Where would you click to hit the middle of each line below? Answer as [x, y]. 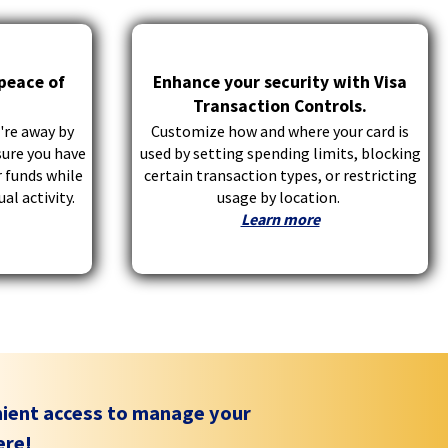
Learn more [280, 219]
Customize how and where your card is [280, 131]
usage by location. [280, 197]
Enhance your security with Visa [280, 82]
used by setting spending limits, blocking [280, 153]
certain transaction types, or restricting [280, 175]
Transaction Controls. [280, 106]
